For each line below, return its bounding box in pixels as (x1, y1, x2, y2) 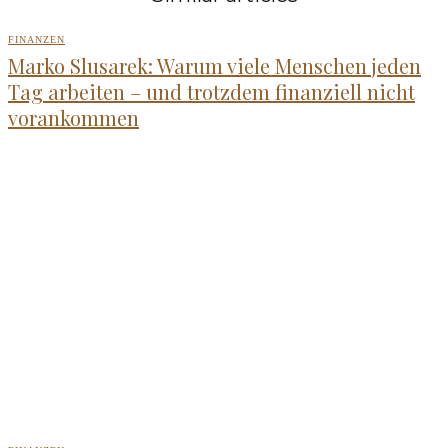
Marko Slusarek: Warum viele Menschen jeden (8, 52, 421, 80)
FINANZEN (8, 34, 65, 46)
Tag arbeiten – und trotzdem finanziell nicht (8, 78, 415, 106)
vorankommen (8, 104, 139, 132)
